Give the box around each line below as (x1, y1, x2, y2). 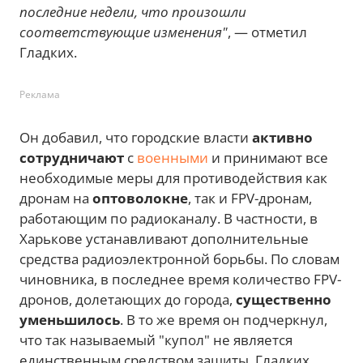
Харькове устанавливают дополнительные (19, 229, 309, 249)
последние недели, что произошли (19, 2, 246, 22)
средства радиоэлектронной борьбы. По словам (19, 250, 340, 269)
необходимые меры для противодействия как (19, 169, 327, 188)
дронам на (19, 189, 92, 208)
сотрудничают (19, 148, 124, 168)
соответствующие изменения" (19, 23, 228, 42)
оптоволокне (92, 189, 188, 208)
